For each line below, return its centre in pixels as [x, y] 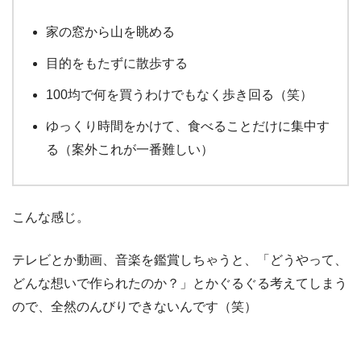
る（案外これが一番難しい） [130, 150]
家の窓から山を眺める [110, 32]
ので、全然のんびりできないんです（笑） [135, 307]
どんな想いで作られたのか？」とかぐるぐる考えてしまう [180, 284]
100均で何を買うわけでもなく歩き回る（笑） [179, 95]
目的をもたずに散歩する [117, 64]
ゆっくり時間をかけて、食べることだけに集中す [188, 127]
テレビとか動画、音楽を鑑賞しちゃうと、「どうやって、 [180, 260]
